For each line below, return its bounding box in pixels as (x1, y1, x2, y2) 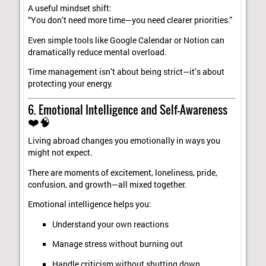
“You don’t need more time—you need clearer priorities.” (28, 15, 233, 26)
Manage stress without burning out (52, 239, 183, 250)
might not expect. (28, 147, 93, 159)
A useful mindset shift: (28, 3, 112, 14)
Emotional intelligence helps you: (28, 199, 152, 210)
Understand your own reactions (52, 218, 169, 230)
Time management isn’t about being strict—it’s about (28, 66, 225, 78)
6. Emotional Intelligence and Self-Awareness (28, 100, 228, 118)
